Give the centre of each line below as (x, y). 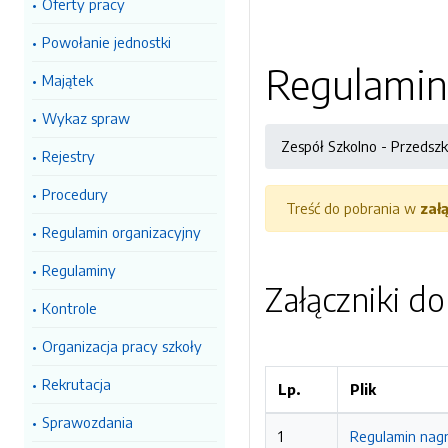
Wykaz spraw (86, 118)
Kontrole (69, 308)
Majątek (67, 80)
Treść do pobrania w (353, 208)
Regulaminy (79, 270)
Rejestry (68, 156)
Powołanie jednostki (106, 42)
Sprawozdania (87, 422)
